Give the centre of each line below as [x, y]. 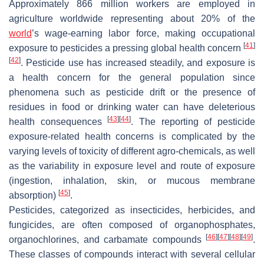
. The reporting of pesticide [193, 122]
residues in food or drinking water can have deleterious [132, 107]
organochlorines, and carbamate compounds [107, 240]
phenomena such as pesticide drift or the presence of [132, 93]
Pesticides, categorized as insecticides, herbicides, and [132, 210]
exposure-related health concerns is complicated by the [132, 137]
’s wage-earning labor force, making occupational [143, 34]
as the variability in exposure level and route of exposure [132, 166]
